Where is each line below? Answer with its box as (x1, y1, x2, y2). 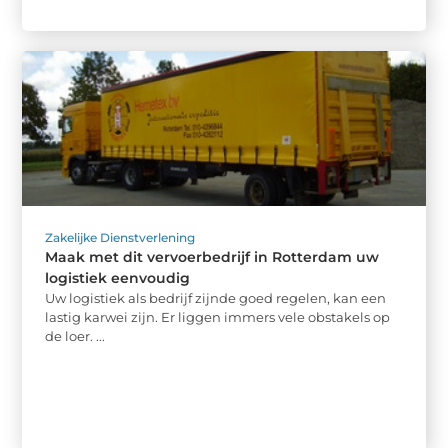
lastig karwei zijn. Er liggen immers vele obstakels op (45, 308, 391, 325)
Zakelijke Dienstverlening (45, 229, 196, 245)
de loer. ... (45, 327, 106, 344)
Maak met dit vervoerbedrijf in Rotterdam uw (45, 247, 380, 266)
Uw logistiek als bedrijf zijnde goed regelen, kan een (45, 289, 387, 306)
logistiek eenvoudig (45, 268, 191, 287)
